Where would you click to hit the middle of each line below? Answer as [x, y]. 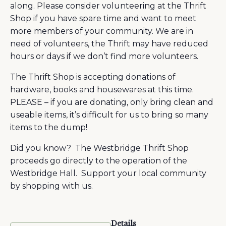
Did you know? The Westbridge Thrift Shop [99, 148]
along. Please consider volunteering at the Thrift [108, 6]
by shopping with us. [51, 186]
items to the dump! [49, 127]
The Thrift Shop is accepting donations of [93, 77]
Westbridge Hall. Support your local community [108, 173]
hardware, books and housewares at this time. [102, 90]
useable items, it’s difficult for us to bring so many [109, 115]
